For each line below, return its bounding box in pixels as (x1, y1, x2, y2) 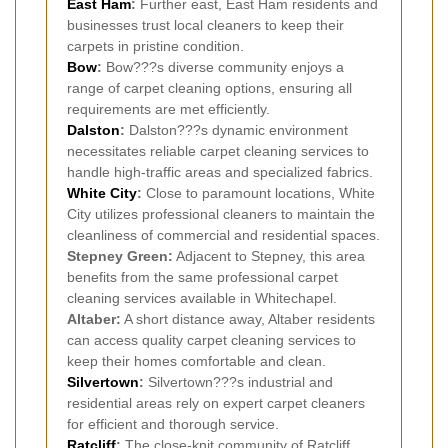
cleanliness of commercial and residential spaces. (67, 227, 380, 244)
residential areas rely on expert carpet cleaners (67, 395, 365, 412)
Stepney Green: (67, 248, 173, 265)
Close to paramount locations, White (142, 185, 375, 202)
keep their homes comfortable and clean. (67, 353, 326, 370)
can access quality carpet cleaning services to (67, 332, 356, 349)
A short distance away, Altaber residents (121, 311, 375, 328)
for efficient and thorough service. (67, 416, 279, 433)
